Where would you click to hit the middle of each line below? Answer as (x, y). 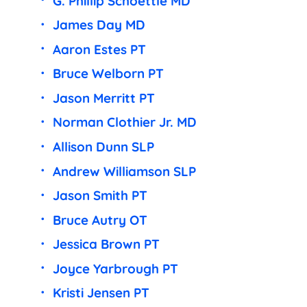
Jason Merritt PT (103, 98)
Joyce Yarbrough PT (115, 268)
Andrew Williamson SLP (124, 171)
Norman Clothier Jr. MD (124, 122)
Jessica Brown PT (106, 244)
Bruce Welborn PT (108, 74)
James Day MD (99, 25)
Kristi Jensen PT (101, 293)
